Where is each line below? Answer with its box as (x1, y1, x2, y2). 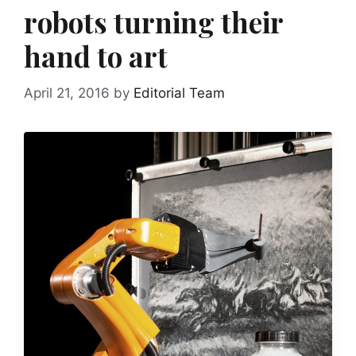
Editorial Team (133, 84, 225, 101)
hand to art (24, 37, 168, 75)
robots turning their (24, 3, 283, 41)
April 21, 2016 (24, 84, 110, 101)
